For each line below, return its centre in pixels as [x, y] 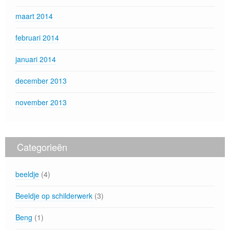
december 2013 [41, 81]
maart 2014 [34, 16]
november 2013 [41, 102]
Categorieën [42, 147]
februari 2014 [37, 37]
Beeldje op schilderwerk [54, 196]
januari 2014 [36, 59]
